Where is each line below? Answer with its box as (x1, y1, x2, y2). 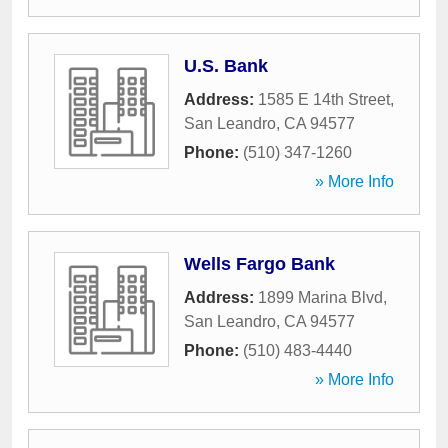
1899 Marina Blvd (258, 289, 383, 306)
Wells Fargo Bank (184, 254, 335, 274)
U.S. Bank (184, 56, 268, 76)
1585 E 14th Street (258, 91, 390, 108)
